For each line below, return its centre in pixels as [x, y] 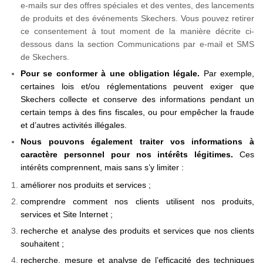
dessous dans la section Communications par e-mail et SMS [137, 44]
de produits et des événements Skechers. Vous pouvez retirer [137, 18]
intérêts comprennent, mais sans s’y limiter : [103, 167]
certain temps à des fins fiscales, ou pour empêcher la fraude [137, 112]
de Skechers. [45, 57]
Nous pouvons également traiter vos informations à [137, 141]
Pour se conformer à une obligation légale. [110, 73]
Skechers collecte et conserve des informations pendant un [137, 99]
